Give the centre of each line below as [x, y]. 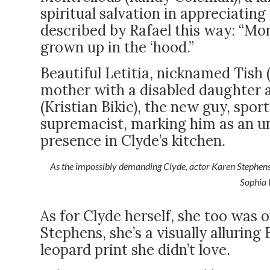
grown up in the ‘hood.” [117, 47]
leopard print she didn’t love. [135, 250]
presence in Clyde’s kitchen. [133, 141]
